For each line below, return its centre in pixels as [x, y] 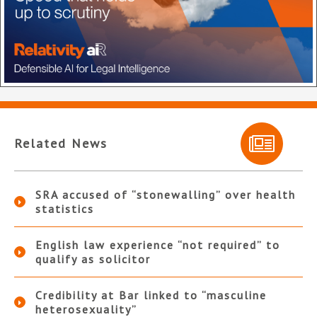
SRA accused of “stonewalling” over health [166, 195]
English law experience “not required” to [158, 245]
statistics [65, 209]
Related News [61, 144]
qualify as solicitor [93, 259]
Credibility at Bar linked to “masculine [151, 295]
